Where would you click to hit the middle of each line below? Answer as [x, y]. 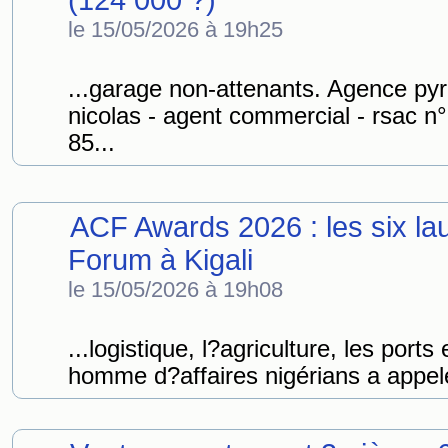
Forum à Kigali [160, 260]
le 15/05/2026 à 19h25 [175, 29]
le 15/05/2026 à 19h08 [175, 289]
